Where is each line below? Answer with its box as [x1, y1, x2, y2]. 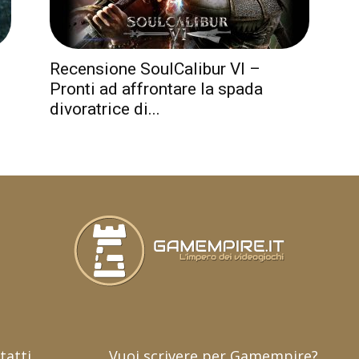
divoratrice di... [50, 99, 160, 119]
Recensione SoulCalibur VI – [50, 59, 260, 79]
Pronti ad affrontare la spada [50, 79, 263, 99]
